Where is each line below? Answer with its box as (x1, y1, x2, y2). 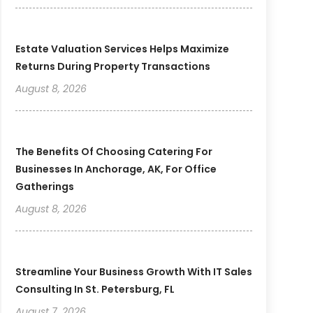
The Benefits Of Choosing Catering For (15, 145, 212, 159)
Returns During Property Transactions (15, 59, 210, 74)
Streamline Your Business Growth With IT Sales (15, 265, 252, 279)
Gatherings (15, 180, 74, 194)
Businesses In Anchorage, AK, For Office (15, 162, 217, 177)
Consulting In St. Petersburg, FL (15, 282, 175, 297)
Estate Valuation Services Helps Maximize (15, 42, 229, 57)
